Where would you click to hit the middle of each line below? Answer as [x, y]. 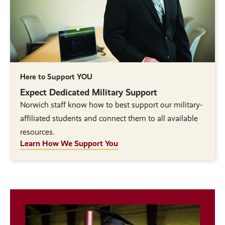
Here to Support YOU [56, 77]
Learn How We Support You [69, 143]
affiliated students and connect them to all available [109, 118]
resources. [37, 132]
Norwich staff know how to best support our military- [111, 104]
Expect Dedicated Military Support [89, 92]
